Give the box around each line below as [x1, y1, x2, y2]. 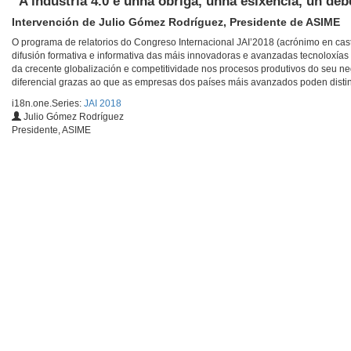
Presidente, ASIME [12, 125, 91, 136]
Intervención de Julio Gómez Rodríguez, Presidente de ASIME [12, 16, 340, 29]
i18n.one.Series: [12, 98, 84, 110]
